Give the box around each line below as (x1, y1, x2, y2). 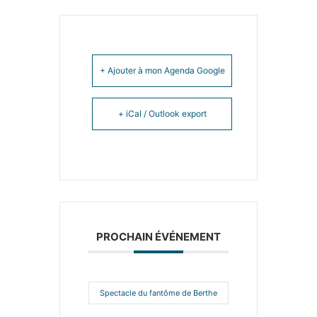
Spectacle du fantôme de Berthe (100, 288, 217, 299)
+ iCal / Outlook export (117, 108, 207, 120)
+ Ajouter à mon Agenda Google (99, 65, 225, 76)
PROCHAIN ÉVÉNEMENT (96, 230, 221, 244)
